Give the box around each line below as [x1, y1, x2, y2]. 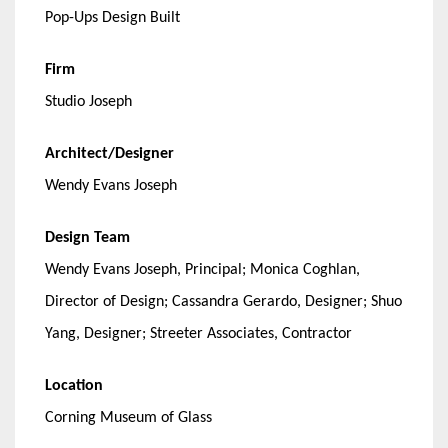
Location [45, 378, 103, 395]
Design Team [45, 230, 130, 247]
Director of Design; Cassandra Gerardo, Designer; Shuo [45, 294, 402, 311]
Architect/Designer [45, 146, 174, 163]
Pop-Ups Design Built [45, 10, 180, 27]
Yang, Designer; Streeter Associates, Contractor [45, 326, 352, 343]
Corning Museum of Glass [45, 410, 212, 427]
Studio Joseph [45, 94, 132, 111]
